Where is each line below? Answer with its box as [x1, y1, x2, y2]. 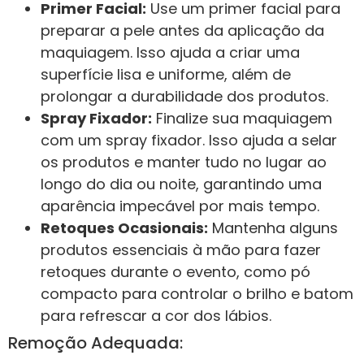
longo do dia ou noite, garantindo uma [41, 173, 322, 194]
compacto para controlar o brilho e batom [41, 283, 353, 304]
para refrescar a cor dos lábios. [41, 305, 271, 326]
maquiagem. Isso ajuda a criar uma [41, 41, 300, 63]
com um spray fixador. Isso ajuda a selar [41, 129, 337, 150]
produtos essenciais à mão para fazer [41, 239, 321, 260]
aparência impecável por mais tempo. [41, 195, 319, 216]
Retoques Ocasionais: [41, 217, 208, 238]
